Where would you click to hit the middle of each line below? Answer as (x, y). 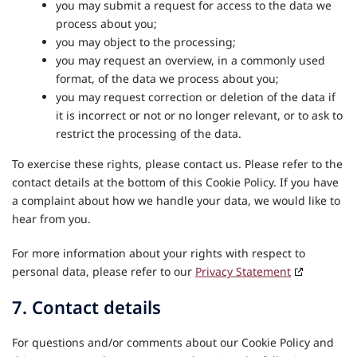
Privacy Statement (243, 271)
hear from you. (51, 219)
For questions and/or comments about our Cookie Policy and (173, 342)
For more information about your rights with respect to (159, 253)
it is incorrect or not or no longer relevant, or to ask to (199, 115)
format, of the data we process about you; (167, 78)
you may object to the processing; (146, 42)
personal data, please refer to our (104, 271)
